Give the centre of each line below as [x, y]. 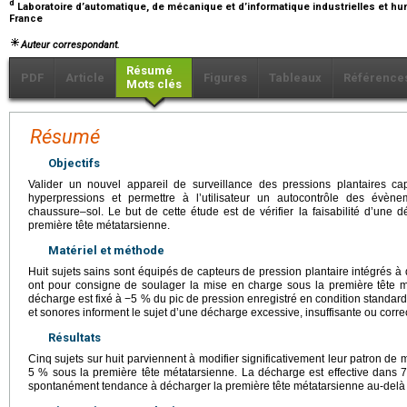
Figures [225, 78]
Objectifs [74, 164]
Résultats [74, 338]
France [27, 18]
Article [85, 78]
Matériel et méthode [106, 251]
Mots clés [154, 84]
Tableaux [295, 78]
